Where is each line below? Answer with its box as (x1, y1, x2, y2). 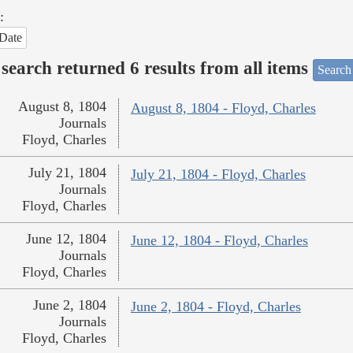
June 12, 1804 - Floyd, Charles (130, 232, 308, 249)
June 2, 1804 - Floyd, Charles (130, 299, 301, 315)
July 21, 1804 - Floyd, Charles (130, 166, 306, 183)
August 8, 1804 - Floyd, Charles (130, 100, 316, 117)
